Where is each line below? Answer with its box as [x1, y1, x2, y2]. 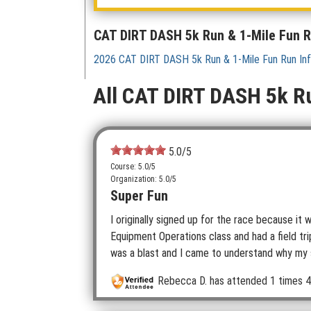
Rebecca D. [158, 274, 208, 287]
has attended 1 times [207, 274, 303, 287]
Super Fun [110, 187, 168, 204]
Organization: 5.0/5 [110, 174, 176, 184]
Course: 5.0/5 [110, 162, 155, 171]
